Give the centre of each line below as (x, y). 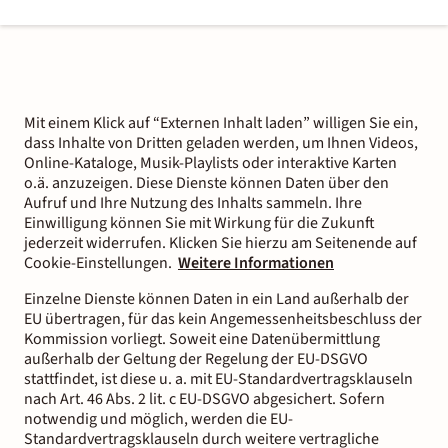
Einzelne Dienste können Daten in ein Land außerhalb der (216, 299)
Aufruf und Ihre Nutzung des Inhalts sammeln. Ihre (193, 203)
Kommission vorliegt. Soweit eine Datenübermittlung (202, 339)
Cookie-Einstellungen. (98, 263)
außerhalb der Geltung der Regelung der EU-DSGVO (196, 359)
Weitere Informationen (256, 263)
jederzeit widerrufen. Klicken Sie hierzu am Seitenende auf (220, 243)
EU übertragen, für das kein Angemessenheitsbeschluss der (223, 319)
